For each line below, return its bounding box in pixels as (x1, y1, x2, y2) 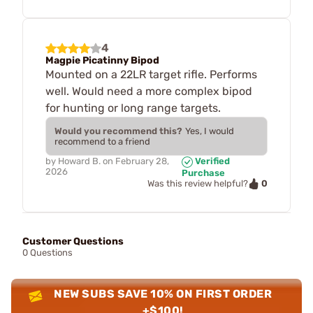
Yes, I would (185, 125, 234, 136)
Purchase (181, 167, 225, 178)
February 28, (115, 155, 169, 166)
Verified (192, 155, 230, 166)
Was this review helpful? (147, 178, 248, 189)
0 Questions (22, 247, 73, 259)
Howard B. (58, 155, 101, 166)
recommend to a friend (54, 136, 150, 147)
